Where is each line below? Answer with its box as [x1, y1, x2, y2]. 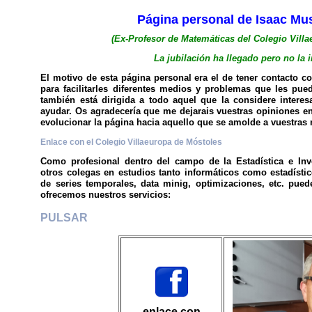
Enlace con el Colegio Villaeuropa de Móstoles [40, 137, 223, 147]
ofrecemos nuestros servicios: [40, 189, 171, 200]
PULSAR [40, 212, 88, 224]
